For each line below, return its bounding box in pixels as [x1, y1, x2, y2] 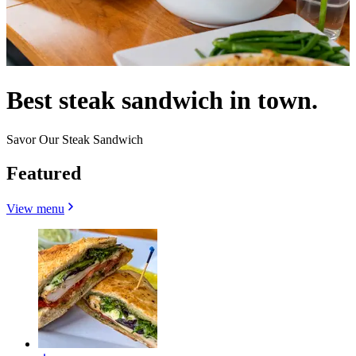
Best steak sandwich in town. [6, 86, 318, 115]
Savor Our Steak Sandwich [6, 132, 143, 146]
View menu [6, 201, 64, 215]
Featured [6, 162, 81, 184]
